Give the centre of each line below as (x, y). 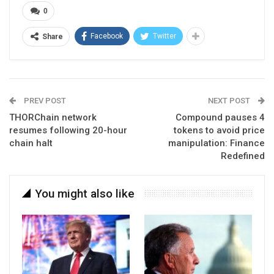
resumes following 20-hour (68, 130)
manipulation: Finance (217, 143)
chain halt (31, 143)
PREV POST (44, 101)
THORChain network (53, 117)
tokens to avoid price (219, 130)
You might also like (85, 194)
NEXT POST (230, 101)
